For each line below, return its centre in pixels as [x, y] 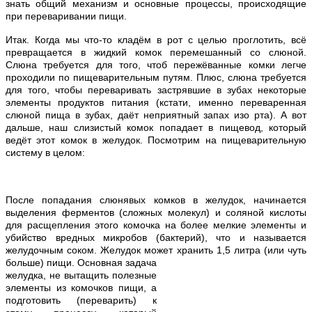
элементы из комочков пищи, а [81, 287]
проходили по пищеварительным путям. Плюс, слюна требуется [156, 77]
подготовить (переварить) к [81, 300]
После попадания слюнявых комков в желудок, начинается [156, 200]
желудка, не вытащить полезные [81, 275]
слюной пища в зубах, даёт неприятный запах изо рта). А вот [156, 115]
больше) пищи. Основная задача [81, 262]
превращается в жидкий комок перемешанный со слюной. [156, 52]
